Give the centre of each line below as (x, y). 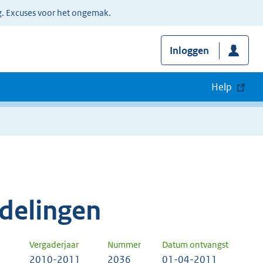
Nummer (124, 245)
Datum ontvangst (195, 245)
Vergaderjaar (54, 245)
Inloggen (189, 51)
